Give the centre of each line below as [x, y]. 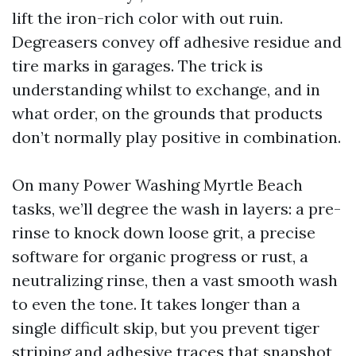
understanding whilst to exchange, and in [166, 89]
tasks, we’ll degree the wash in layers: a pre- [176, 209]
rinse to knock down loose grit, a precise [164, 232]
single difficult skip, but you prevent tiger [166, 328]
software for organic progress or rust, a [160, 256]
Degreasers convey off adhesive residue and [177, 42]
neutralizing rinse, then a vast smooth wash [175, 280]
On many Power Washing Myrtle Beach [157, 185]
